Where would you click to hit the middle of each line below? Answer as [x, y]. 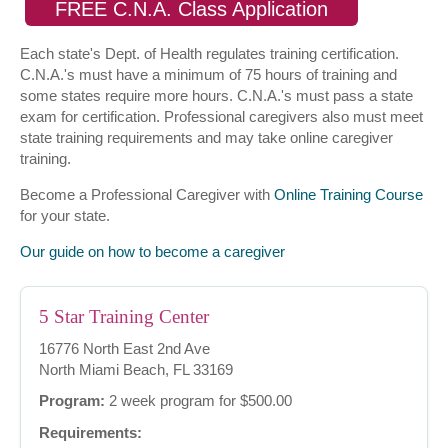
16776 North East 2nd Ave [124, 349]
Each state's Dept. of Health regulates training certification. [209, 54]
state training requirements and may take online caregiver [206, 138]
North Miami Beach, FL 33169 [136, 370]
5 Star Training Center [124, 317]
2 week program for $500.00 [198, 401]
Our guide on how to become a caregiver [152, 252]
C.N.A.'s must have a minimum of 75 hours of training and [208, 75]
